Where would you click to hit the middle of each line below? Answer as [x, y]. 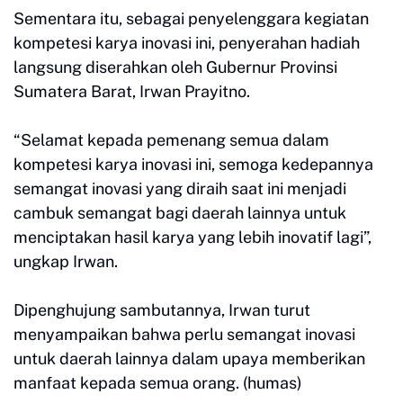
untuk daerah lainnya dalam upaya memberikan [189, 359]
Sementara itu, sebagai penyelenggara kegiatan [191, 19]
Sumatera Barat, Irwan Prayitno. [132, 92]
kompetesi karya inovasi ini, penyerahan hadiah [187, 43]
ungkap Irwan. [66, 262]
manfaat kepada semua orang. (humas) [158, 383]
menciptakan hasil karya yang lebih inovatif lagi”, [193, 237]
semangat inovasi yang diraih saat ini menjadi [180, 189]
